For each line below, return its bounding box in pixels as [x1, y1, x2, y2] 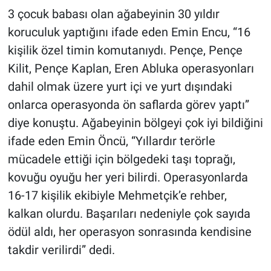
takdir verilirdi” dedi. [7, 242, 115, 257]
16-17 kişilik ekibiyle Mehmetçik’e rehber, [7, 188, 227, 203]
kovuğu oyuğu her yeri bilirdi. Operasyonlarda [7, 169, 248, 184]
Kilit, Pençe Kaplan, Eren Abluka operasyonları [7, 60, 254, 76]
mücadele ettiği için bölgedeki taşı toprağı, [7, 151, 235, 166]
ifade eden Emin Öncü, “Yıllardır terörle [7, 133, 215, 148]
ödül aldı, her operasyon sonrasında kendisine [7, 224, 252, 239]
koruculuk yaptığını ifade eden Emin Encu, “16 [7, 24, 250, 39]
